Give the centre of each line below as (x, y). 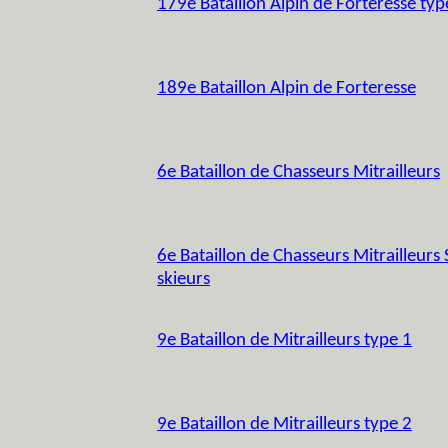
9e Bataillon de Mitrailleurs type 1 (284, 340)
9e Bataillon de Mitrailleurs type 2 (284, 424)
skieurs (183, 279)
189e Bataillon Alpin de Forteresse (286, 88)
